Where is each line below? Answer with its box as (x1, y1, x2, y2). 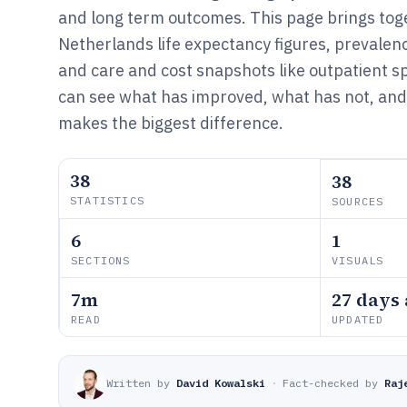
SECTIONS (71, 253, 131, 267)
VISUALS (332, 253, 384, 267)
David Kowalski (176, 376, 265, 390)
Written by (106, 376, 170, 390)
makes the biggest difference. (58, 113, 283, 134)
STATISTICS (70, 194, 144, 207)
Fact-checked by (283, 376, 378, 390)
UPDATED (332, 313, 384, 326)
